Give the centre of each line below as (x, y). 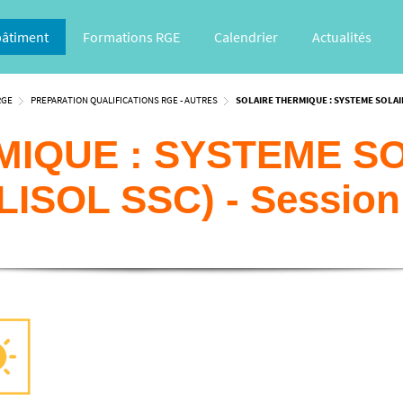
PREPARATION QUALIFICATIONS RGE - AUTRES (124, 100)
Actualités (342, 37)
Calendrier (246, 37)
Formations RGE (131, 37)
